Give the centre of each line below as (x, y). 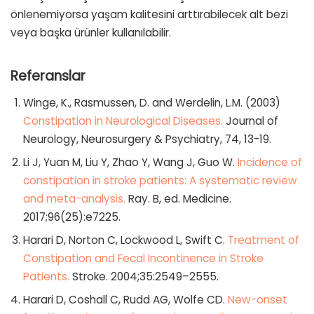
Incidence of (270, 163)
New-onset (258, 300)
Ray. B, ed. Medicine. (178, 199)
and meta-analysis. (74, 199)
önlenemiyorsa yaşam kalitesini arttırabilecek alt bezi (149, 14)
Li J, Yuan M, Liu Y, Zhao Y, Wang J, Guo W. (130, 163)
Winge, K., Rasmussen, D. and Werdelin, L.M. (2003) (152, 103)
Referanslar (48, 76)
